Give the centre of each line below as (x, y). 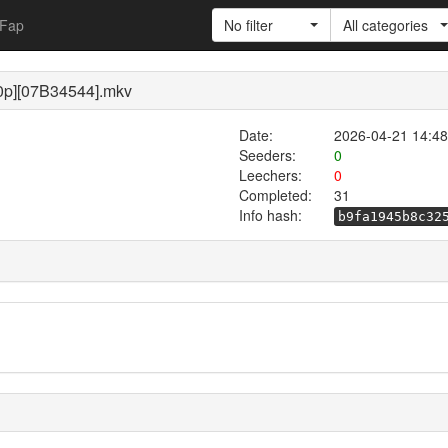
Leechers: (270, 175)
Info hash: (270, 215)
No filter (248, 25)
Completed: (275, 195)
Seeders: (267, 155)
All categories (385, 25)
